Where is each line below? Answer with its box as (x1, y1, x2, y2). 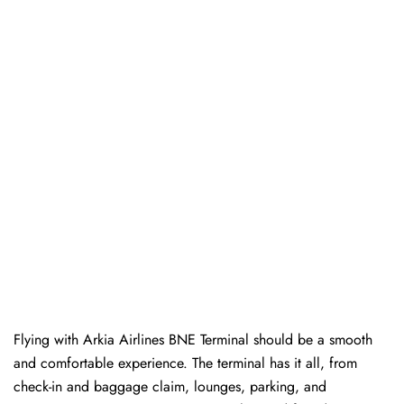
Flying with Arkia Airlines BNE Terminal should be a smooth (14, 329, 372, 351)
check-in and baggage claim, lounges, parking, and (14, 376, 326, 398)
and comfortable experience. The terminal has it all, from (14, 353, 357, 374)
